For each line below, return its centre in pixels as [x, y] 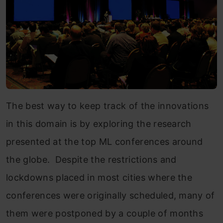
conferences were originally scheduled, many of [111, 195]
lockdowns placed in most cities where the [99, 177]
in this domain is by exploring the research [99, 123]
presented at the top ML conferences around [105, 141]
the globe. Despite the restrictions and [91, 159]
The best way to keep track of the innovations [108, 106]
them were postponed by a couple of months [105, 213]
